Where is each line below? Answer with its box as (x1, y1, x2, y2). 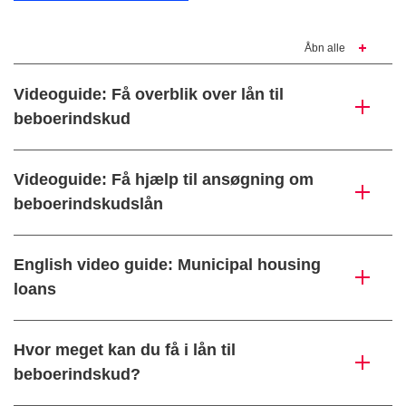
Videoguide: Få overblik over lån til (14, 85, 284, 104)
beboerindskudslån (14, 195, 163, 214)
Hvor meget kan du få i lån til (14, 341, 236, 360)
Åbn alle (304, 42, 345, 55)
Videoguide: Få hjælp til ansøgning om (14, 170, 314, 189)
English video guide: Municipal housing (14, 256, 321, 275)
